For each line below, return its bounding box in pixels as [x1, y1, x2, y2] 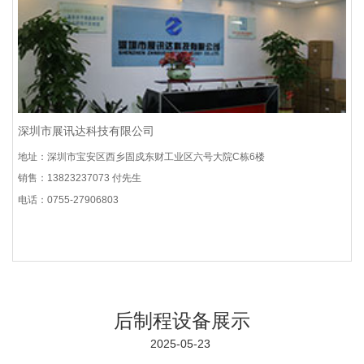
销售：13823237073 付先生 [18, 172, 141, 184]
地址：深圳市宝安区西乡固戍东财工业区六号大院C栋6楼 [18, 151, 265, 163]
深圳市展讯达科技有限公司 [18, 124, 154, 138]
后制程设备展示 [114, 310, 250, 332]
